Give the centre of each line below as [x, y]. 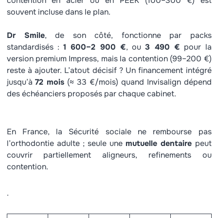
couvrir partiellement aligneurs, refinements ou [109, 155]
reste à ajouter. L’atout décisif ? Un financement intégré [109, 70]
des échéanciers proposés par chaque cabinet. [91, 94]
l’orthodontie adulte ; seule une [66, 143]
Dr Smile [26, 35]
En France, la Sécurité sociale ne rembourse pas [109, 132]
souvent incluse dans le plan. [58, 12]
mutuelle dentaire [159, 143]
